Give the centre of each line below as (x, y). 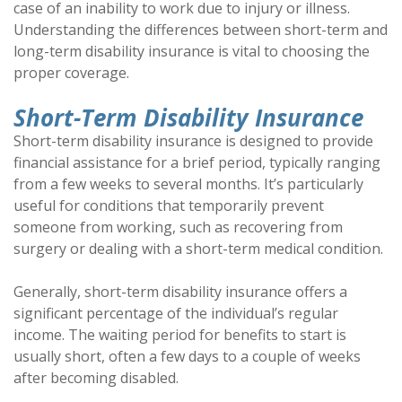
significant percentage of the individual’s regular (176, 314)
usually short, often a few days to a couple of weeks (187, 357)
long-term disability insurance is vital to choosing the (192, 52)
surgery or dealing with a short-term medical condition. (198, 249)
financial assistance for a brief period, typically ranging (197, 163)
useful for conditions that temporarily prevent (169, 206)
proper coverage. (71, 73)
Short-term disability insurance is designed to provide (193, 141)
